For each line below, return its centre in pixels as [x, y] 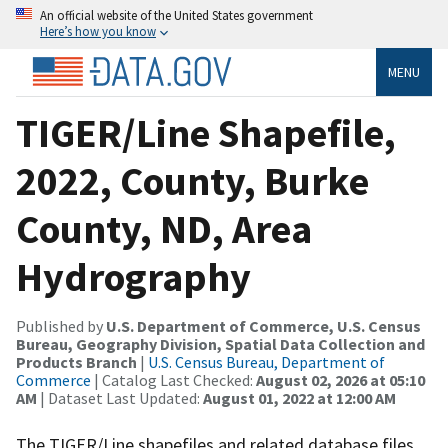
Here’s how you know [98, 31]
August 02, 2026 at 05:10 [340, 379]
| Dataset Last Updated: [120, 397]
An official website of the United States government [176, 15]
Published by [61, 325]
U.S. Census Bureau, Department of [266, 361]
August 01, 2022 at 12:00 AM [299, 397]
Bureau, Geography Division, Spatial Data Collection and [220, 343]
